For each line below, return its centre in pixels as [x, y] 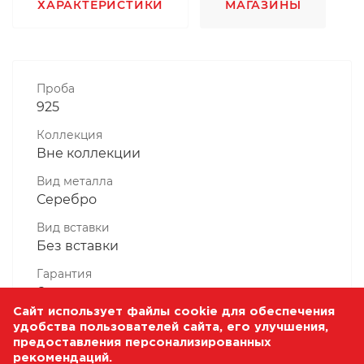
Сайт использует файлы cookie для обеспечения [174, 312]
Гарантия [64, 273]
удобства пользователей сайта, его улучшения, [171, 327]
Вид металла [75, 181]
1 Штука [62, 338]
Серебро [67, 199]
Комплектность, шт [93, 320]
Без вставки [78, 245]
